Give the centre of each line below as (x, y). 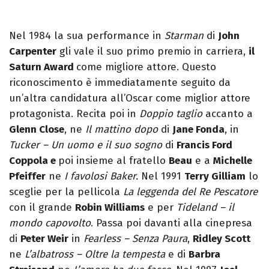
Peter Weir (44, 239)
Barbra (204, 255)
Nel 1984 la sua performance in (87, 36)
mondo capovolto (50, 223)
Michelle (233, 161)
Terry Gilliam (215, 177)
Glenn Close (37, 130)
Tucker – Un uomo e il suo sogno (86, 145)
